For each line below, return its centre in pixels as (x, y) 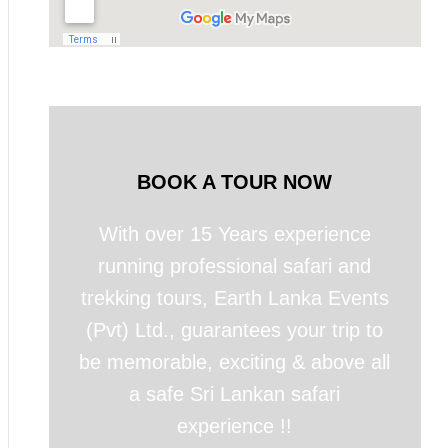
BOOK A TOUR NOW (235, 182)
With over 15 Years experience (234, 234)
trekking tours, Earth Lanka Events (234, 298)
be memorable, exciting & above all (235, 362)
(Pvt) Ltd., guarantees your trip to (235, 330)
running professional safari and (235, 266)
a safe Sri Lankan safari (235, 394)
